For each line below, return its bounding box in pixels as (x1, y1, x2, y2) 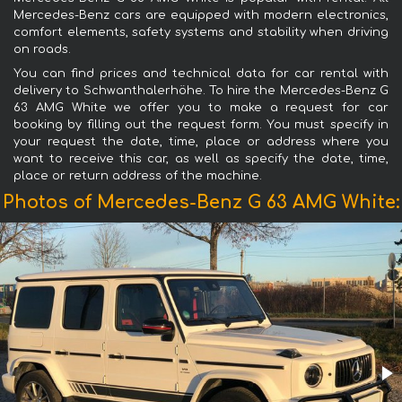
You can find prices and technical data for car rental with (13, 66, 389, 80)
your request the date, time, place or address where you (13, 135, 389, 148)
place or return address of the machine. (13, 169, 262, 182)
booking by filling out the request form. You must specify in (13, 118, 389, 131)
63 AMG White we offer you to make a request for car (13, 100, 389, 114)
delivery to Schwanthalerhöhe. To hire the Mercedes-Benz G (13, 83, 389, 97)
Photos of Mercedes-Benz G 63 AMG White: (2, 191, 400, 213)
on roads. (13, 42, 71, 56)
